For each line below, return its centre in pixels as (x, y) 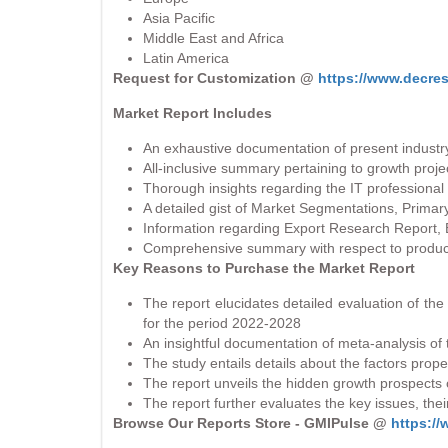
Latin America (186, 57)
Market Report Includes (192, 112)
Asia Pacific (179, 17)
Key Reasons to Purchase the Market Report (264, 267)
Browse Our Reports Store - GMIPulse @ (252, 422)
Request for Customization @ (213, 77)
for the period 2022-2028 (222, 322)
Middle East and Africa (213, 37)
